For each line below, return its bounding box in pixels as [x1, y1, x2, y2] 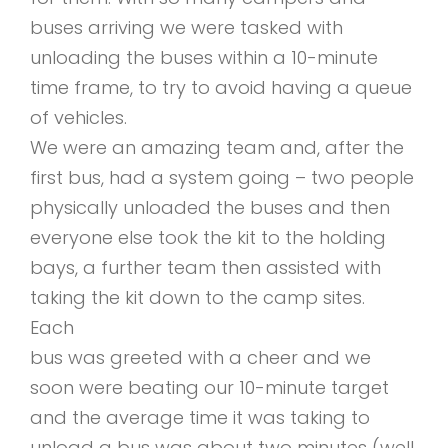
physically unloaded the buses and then [30, 195, 390, 220]
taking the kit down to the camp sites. [30, 285, 365, 310]
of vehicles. [30, 105, 127, 130]
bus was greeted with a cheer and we [30, 345, 371, 370]
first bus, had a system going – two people [30, 165, 414, 190]
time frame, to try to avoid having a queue [30, 75, 412, 100]
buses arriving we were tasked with [30, 15, 343, 40]
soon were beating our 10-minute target [30, 375, 389, 400]
